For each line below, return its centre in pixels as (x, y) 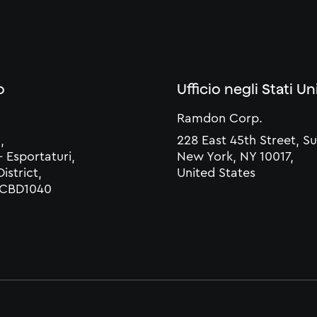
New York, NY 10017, (236, 157)
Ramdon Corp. (220, 119)
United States (217, 173)
